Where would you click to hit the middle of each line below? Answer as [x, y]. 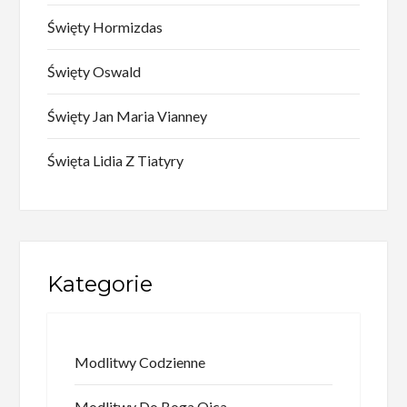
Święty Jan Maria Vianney [128, 115]
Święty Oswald [94, 71]
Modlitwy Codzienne [140, 362]
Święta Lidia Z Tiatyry [116, 160]
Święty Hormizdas [105, 26]
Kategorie [100, 283]
